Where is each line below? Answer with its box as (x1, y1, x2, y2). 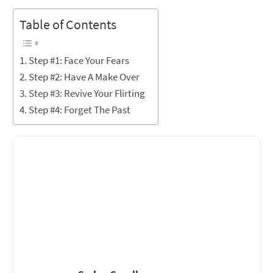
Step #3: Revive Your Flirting (29, 87, 146, 100)
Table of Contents (19, 16, 116, 33)
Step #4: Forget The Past (29, 103, 131, 116)
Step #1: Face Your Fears (29, 54, 130, 67)
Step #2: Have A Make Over (29, 70, 140, 83)
